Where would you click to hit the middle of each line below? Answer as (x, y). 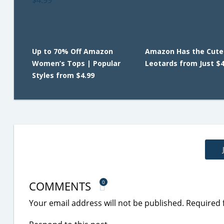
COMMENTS (61, 186)
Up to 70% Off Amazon (72, 51)
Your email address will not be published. (106, 203)
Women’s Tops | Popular (76, 63)
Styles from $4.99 (63, 75)
